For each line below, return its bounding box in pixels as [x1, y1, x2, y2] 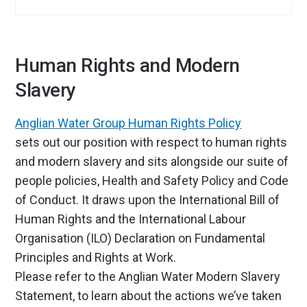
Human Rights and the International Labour [15, 212, 247, 226]
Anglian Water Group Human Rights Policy [15, 116, 242, 130]
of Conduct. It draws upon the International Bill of [15, 193, 280, 207]
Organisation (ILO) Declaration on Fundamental [15, 231, 266, 245]
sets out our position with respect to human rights [15, 135, 288, 149]
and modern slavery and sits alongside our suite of [15, 154, 289, 169]
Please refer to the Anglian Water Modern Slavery [15, 269, 281, 284]
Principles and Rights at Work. [15, 250, 180, 265]
